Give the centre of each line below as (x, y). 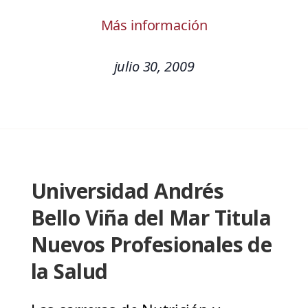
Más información (154, 25)
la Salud (69, 272)
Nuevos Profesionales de (151, 245)
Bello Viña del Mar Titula (151, 218)
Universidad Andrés (127, 191)
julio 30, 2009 (154, 67)
